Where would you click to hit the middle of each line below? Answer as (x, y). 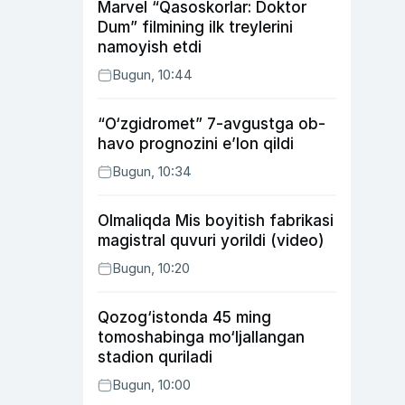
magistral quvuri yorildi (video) (211, 240)
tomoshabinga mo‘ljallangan (201, 337)
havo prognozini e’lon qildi (196, 144)
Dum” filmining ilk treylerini (195, 27)
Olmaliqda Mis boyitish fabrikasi (216, 221)
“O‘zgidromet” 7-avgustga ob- (212, 124)
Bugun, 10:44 (152, 75)
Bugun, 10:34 (152, 171)
